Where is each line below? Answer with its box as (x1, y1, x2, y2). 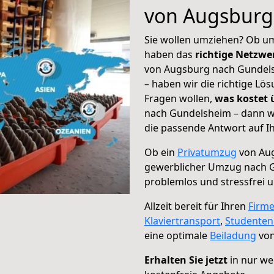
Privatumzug (177, 146, 237, 159)
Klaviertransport (144, 214, 220, 228)
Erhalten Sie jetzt (144, 253, 228, 267)
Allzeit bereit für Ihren (144, 199, 248, 213)
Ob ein (144, 146, 177, 159)
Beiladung (210, 229, 256, 242)
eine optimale (144, 229, 210, 242)
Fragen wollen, (144, 92, 215, 105)
